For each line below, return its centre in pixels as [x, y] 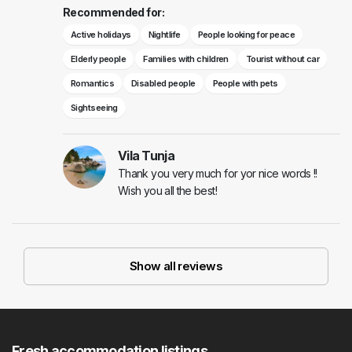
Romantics [92, 84]
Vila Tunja [146, 156]
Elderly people [99, 59]
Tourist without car [282, 59]
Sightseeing [94, 108]
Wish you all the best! [167, 191]
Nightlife [164, 35]
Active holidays [101, 35]
